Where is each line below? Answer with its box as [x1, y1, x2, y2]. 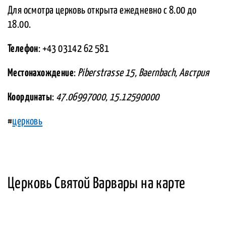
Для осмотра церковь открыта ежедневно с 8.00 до [8, 6, 197, 16]
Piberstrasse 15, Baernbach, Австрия [77, 68, 209, 79]
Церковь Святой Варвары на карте [8, 176, 186, 192]
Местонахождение [8, 68, 74, 79]
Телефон [8, 44, 38, 54]
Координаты [8, 92, 52, 103]
